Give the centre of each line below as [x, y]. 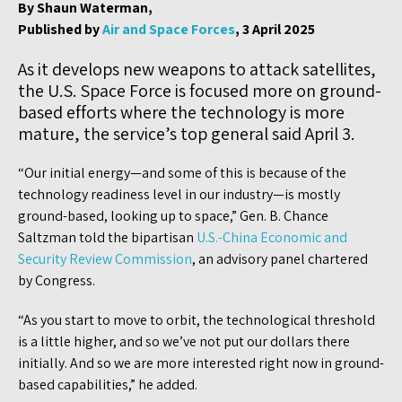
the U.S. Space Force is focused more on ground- [200, 90]
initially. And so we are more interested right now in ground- [201, 363]
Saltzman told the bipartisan [107, 237]
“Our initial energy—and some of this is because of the [182, 172]
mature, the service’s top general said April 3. [188, 133]
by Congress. [58, 280]
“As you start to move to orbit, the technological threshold [197, 319]
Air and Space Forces [169, 29]
